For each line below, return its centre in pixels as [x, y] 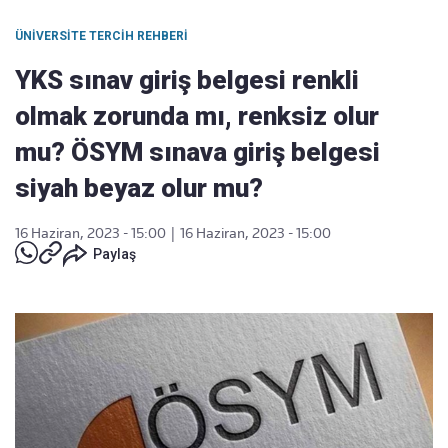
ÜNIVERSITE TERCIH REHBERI [101, 36]
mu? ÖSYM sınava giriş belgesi [197, 152]
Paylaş [114, 254]
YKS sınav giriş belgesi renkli [187, 80]
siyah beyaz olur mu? [139, 188]
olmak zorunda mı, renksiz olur [197, 116]
